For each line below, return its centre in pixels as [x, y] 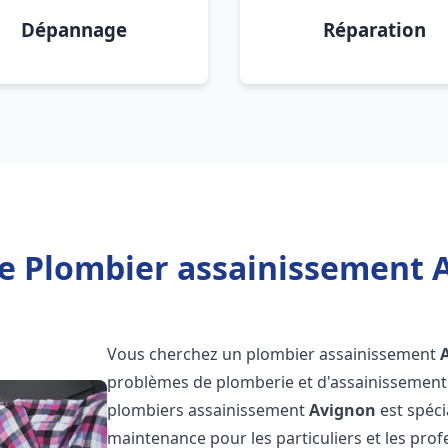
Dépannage [74, 29]
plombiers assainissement [208, 410]
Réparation [374, 29]
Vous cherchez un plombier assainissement [274, 354]
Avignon [343, 410]
